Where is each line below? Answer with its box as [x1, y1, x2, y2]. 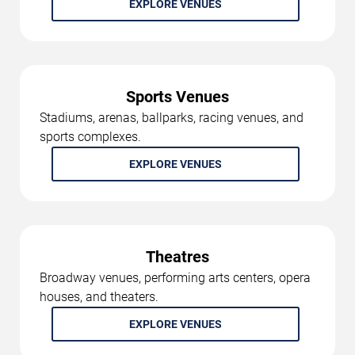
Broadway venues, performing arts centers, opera [40, 270, 311, 285]
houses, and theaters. [40, 289, 158, 304]
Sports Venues [126, 87, 229, 106]
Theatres [146, 247, 209, 266]
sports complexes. [40, 129, 141, 144]
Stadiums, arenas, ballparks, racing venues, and [40, 110, 303, 125]
